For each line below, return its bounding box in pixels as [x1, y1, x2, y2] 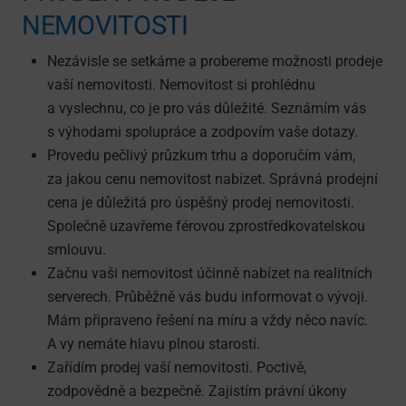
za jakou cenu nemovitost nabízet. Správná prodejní [47, 169, 378, 188]
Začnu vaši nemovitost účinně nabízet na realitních [47, 264, 372, 282]
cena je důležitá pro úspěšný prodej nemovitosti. [47, 193, 354, 211]
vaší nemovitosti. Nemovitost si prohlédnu [47, 75, 315, 93]
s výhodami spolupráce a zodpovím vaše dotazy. [47, 122, 358, 140]
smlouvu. [47, 240, 106, 258]
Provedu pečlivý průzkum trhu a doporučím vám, [47, 146, 355, 164]
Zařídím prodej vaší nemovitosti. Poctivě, [47, 358, 306, 376]
